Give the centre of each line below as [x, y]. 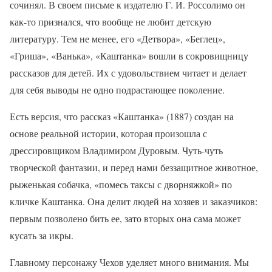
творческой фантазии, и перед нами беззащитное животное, [134, 167]
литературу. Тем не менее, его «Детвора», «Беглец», [117, 38]
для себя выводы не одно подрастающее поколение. [117, 89]
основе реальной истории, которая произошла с [108, 133]
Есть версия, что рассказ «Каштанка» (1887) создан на [122, 116]
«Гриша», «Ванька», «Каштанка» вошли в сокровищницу [129, 55]
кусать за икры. [42, 235]
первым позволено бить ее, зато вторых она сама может [125, 218]
